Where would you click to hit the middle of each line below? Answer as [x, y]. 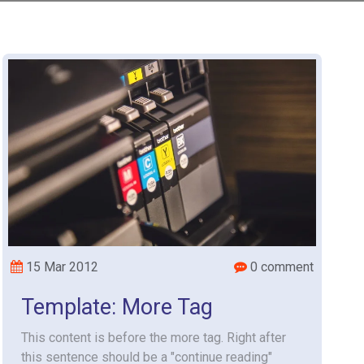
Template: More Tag [117, 307]
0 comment [280, 267]
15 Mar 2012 [60, 267]
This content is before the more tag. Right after [153, 338]
